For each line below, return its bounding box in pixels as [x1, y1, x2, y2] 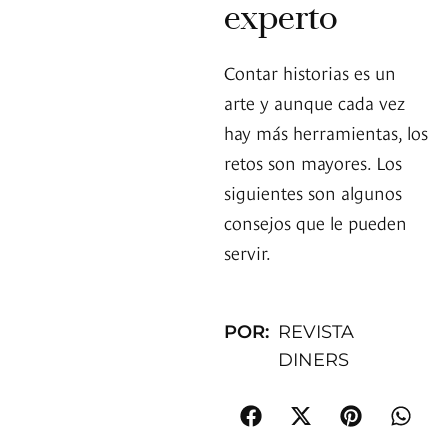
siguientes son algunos [224, 179, 402, 205]
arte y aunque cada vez [224, 89, 405, 115]
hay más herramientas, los [224, 119, 428, 145]
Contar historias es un [224, 59, 396, 85]
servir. [224, 239, 271, 265]
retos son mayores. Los [224, 149, 402, 175]
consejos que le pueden [224, 209, 407, 235]
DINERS [278, 349, 350, 372]
